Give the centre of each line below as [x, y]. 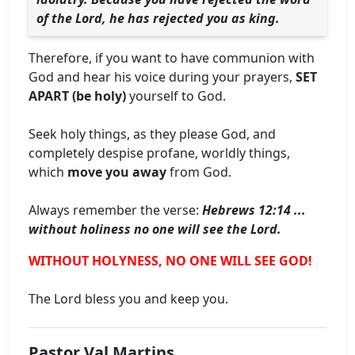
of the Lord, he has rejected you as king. [158, 18]
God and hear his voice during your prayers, [162, 76]
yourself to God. [176, 95]
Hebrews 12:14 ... [256, 210]
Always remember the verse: [115, 210]
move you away [117, 172]
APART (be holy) [77, 95]
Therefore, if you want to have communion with [172, 57]
